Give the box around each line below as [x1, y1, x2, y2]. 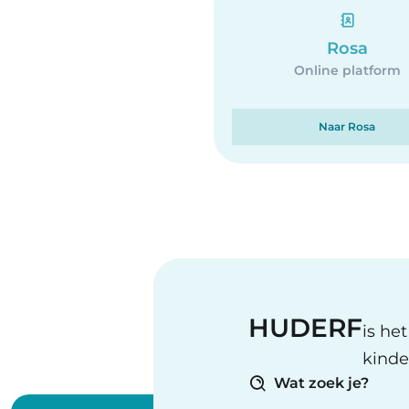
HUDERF [248, 312, 362, 343]
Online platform [293, 62, 401, 79]
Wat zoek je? [274, 374, 369, 392]
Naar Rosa [319, 120, 375, 133]
